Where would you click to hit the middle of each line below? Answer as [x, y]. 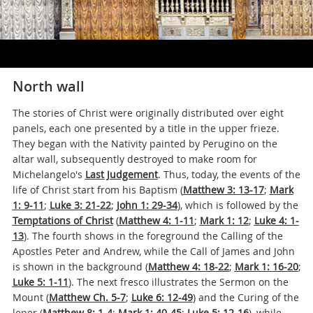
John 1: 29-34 [147, 205]
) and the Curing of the [246, 297]
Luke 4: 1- [276, 220]
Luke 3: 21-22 [80, 205]
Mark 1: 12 [224, 220]
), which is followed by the [238, 205]
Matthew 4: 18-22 [188, 267]
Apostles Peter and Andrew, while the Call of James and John [153, 251]
